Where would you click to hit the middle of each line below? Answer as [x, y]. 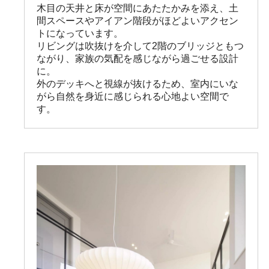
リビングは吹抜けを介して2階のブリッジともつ [140, 46]
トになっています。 [80, 34]
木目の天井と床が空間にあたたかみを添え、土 [138, 8]
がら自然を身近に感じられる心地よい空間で [133, 97]
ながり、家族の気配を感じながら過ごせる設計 [138, 59]
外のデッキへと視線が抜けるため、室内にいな [138, 84]
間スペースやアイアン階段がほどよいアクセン [138, 21]
